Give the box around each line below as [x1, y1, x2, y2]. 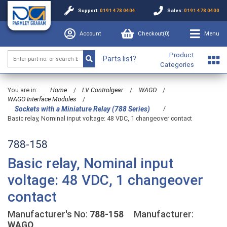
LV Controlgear [82, 86, 124, 94]
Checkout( [138, 30, 165, 37]
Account [80, 30, 101, 37]
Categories [160, 61, 195, 68]
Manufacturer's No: [8, 209, 90, 220]
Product [169, 51, 195, 59]
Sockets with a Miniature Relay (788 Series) [14, 105, 150, 113]
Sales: [167, 8, 184, 13]
